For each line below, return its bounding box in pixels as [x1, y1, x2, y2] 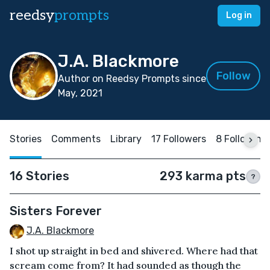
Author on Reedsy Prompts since [58, 73, 206, 84]
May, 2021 [58, 87, 102, 99]
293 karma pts [160, 169, 246, 183]
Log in [226, 10, 252, 20]
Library [110, 133, 142, 145]
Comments [51, 133, 101, 145]
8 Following [216, 133, 268, 145]
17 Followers [151, 133, 206, 145]
